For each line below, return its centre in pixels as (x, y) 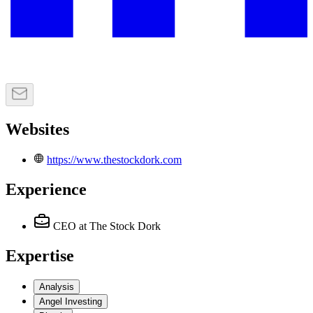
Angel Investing (71, 301)
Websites (37, 130)
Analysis (57, 286)
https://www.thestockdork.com (114, 160)
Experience (46, 189)
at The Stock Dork (120, 226)
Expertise (40, 255)
